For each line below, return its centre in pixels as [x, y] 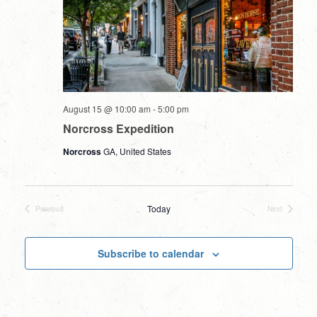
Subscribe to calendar [151, 254]
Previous [49, 208]
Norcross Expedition [118, 129]
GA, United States [137, 151]
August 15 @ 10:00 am [106, 109]
